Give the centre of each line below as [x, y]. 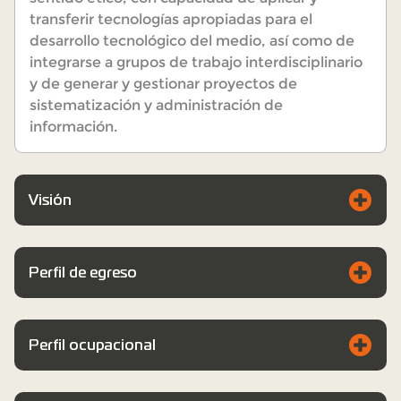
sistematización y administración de [156, 106]
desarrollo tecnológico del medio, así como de [192, 41]
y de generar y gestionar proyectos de [163, 84]
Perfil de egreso [83, 272]
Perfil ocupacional [92, 345]
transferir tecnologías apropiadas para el [171, 20]
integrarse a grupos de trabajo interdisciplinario [196, 63]
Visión [50, 200]
